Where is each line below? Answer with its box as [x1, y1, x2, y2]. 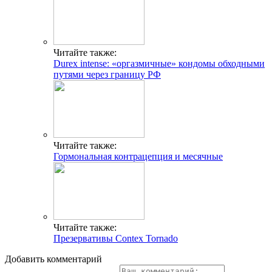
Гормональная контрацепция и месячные [53, 151, 223, 161]
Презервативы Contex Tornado [53, 233, 178, 243]
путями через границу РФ [53, 69, 161, 80]
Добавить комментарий [5, 254, 102, 264]
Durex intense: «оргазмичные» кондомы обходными [53, 58, 265, 69]
